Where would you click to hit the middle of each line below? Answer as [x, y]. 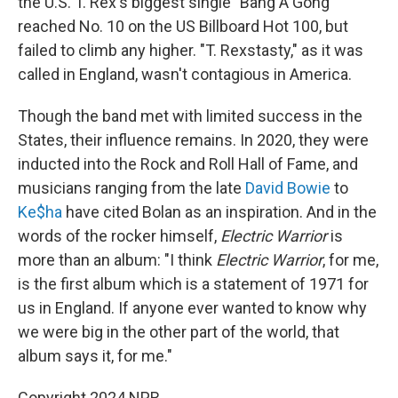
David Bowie [288, 187]
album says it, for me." [95, 355]
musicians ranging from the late [131, 187]
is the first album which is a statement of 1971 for [193, 283]
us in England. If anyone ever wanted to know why [192, 307]
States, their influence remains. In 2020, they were [193, 139]
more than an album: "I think [117, 259]
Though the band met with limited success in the [190, 115]
